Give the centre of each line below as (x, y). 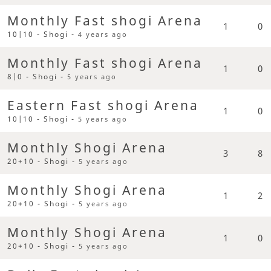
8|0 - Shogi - (38, 77)
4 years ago (103, 34)
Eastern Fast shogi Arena (103, 106)
